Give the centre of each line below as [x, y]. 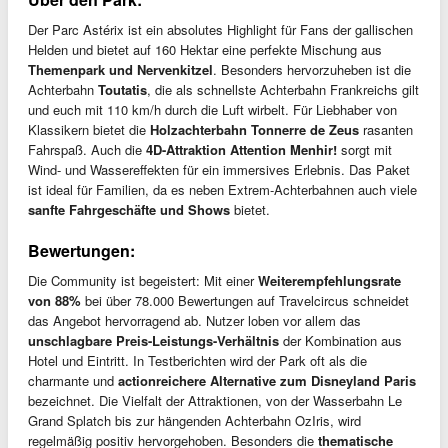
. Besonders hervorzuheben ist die [312, 69]
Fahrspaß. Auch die [87, 149]
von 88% [54, 300]
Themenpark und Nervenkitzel [120, 69]
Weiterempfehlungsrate [329, 280]
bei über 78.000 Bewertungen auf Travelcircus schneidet [245, 300]
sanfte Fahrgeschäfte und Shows [129, 209]
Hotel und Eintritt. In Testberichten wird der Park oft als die [197, 360]
